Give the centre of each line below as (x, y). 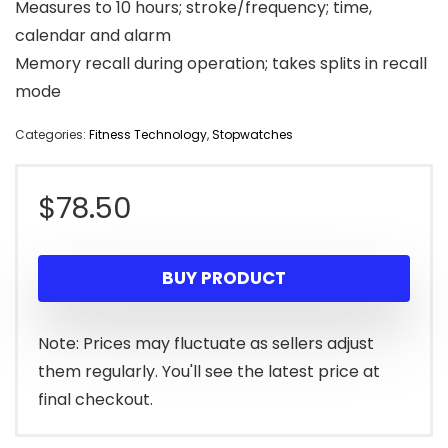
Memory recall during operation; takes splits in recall (221, 64)
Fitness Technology (148, 135)
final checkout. (95, 400)
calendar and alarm (93, 36)
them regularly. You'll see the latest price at (209, 372)
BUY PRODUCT (224, 278)
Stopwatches (252, 135)
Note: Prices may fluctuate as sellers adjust (206, 344)
